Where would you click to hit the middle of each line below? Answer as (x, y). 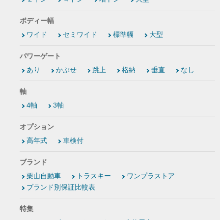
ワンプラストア (151, 176)
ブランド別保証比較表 (61, 187)
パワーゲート (40, 56)
